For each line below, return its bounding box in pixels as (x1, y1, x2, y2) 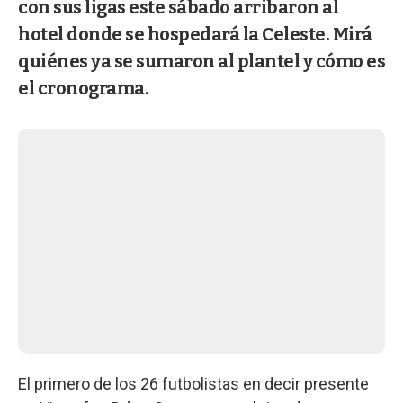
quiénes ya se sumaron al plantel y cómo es (18, 49, 385, 72)
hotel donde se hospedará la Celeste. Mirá (18, 22, 372, 45)
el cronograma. (18, 76, 148, 99)
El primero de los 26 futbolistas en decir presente (18, 373, 369, 393)
